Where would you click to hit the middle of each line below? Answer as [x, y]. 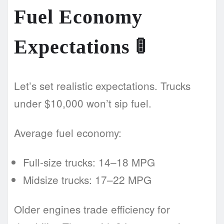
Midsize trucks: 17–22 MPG [87, 180]
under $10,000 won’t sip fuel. [83, 103]
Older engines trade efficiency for [92, 209]
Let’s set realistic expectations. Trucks [102, 86]
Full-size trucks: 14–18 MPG [89, 162]
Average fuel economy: [68, 133]
